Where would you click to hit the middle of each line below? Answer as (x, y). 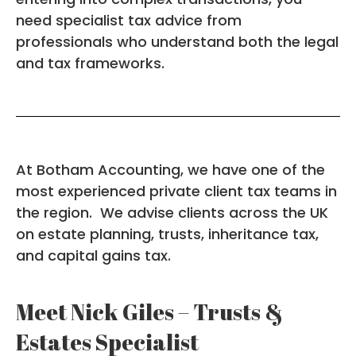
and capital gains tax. (93, 255)
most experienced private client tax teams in (176, 191)
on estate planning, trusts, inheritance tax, (167, 234)
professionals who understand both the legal (177, 41)
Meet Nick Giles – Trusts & (149, 311)
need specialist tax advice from (129, 20)
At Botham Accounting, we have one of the (170, 169)
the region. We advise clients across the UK (172, 212)
